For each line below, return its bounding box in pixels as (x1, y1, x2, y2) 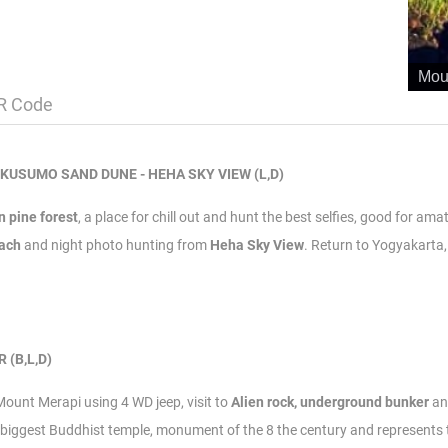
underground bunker (300, 394, 429, 411)
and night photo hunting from (24, 237, 210, 254)
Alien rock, (231, 394, 297, 411)
